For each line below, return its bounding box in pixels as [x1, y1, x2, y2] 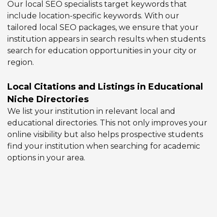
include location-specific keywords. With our [7, 11, 179, 21]
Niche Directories [7, 94, 89, 105]
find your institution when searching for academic [7, 141, 200, 151]
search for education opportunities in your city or [7, 46, 197, 56]
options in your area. [7, 153, 85, 163]
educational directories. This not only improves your [7, 118, 207, 128]
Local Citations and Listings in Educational [7, 81, 203, 93]
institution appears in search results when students [7, 34, 205, 44]
